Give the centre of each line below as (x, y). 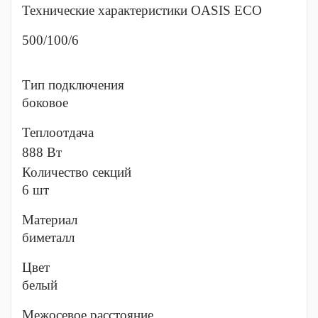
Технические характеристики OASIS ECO (142, 10)
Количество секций (77, 172)
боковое (45, 103)
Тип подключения (73, 85)
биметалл (48, 237)
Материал (50, 220)
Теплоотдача (58, 132)
